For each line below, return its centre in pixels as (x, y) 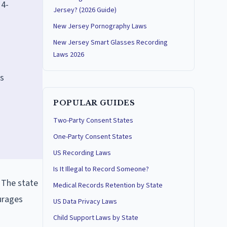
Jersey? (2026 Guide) (85, 10)
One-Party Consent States (93, 137)
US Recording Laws (82, 153)
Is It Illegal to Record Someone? (101, 169)
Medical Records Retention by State (108, 185)
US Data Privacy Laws (85, 202)
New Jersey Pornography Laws (100, 26)
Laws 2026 (69, 55)
